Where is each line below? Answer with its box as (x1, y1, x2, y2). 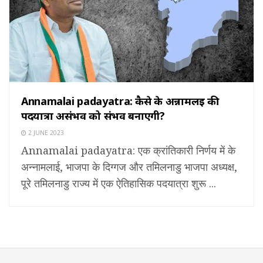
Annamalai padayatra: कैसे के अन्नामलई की (21, 94, 220, 109)
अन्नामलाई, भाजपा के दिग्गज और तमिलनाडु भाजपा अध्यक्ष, (21, 160, 237, 174)
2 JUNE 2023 (26, 129, 64, 137)
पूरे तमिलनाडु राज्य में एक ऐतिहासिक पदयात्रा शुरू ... (21, 176, 216, 191)
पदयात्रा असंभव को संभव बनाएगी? (21, 109, 165, 123)
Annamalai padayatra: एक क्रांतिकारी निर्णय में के (21, 143, 235, 158)
